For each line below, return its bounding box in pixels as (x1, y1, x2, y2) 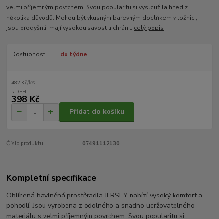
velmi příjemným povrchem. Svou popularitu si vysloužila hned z (6, 3, 188, 12)
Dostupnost (11, 50, 45, 59)
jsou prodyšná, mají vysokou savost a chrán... (6, 24, 134, 32)
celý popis (134, 24, 164, 32)
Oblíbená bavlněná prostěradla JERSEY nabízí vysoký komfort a (6, 191, 203, 200)
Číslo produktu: (6, 139, 45, 147)
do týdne (60, 50, 87, 59)
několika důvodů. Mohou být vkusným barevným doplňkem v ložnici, (6, 14, 197, 22)
